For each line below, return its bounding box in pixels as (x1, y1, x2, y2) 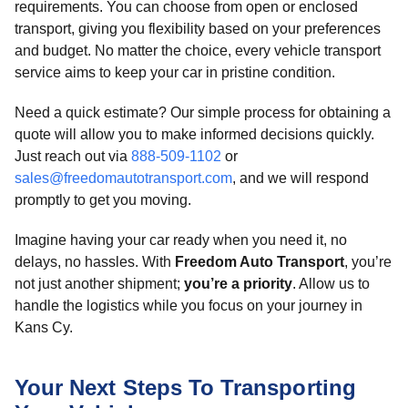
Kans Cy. (15, 320, 73, 335)
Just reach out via (15, 148, 131, 164)
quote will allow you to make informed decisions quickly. (15, 127, 374, 142)
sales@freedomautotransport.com (15, 170, 232, 186)
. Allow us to (292, 276, 370, 291)
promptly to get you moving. (15, 192, 191, 208)
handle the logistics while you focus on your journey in (15, 298, 362, 313)
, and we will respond (232, 170, 369, 186)
